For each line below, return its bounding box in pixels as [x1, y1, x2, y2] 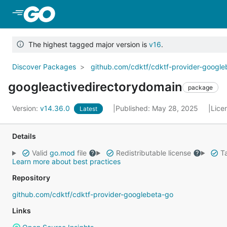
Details [12, 132, 36, 140]
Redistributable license [113, 148, 193, 157]
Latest [80, 105, 97, 112]
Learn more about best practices [12, 157, 121, 166]
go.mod [49, 148, 75, 157]
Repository [12, 173, 50, 182]
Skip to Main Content [57, 9, 139, 19]
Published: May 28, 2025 [116, 104, 200, 112]
